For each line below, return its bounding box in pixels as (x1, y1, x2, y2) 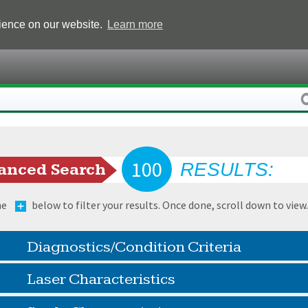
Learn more (107, 18, 163, 30)
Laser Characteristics (26, 270, 175, 289)
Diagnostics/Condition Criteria (26, 238, 241, 257)
